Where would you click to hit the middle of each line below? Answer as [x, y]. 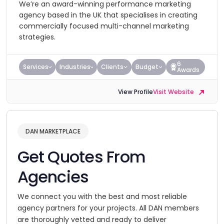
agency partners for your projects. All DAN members [108, 208]
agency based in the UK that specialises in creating [108, 15]
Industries [75, 67]
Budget [147, 67]
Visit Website [174, 92]
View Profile [135, 92]
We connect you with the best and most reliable [102, 196]
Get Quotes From [81, 157]
